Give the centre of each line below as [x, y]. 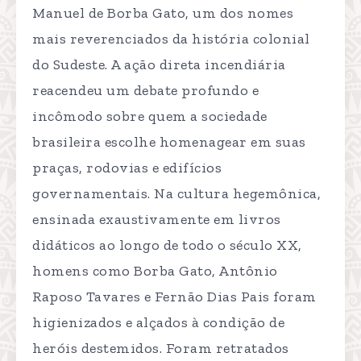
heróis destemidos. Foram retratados [161, 348]
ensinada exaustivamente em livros [157, 219]
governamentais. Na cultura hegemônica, [176, 193]
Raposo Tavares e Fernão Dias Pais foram [174, 296]
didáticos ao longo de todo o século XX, [167, 245]
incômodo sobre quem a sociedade [150, 116]
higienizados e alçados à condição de [158, 322]
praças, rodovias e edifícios [127, 167]
